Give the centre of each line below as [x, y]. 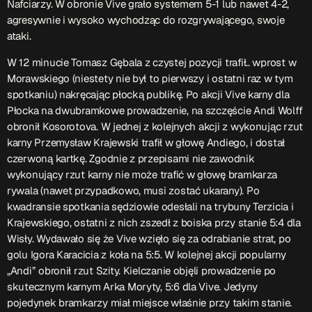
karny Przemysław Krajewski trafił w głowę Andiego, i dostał [146, 142]
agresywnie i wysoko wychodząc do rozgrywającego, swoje [146, 19]
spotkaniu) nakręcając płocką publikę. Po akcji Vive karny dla [148, 94]
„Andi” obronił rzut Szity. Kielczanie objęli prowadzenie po [142, 270]
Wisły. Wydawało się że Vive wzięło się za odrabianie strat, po [149, 238]
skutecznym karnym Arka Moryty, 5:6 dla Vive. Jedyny [132, 286]
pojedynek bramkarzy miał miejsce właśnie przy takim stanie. [150, 302]
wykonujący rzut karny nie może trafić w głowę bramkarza [142, 174]
